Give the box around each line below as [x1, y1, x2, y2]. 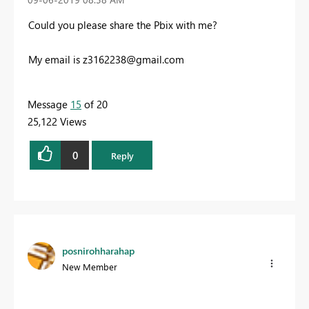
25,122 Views [28, 114, 86, 129]
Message [28, 97, 70, 112]
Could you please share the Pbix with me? [28, 18, 217, 32]
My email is [28, 52, 83, 67]
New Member [62, 261, 117, 273]
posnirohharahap [62, 244, 134, 258]
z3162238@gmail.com [83, 52, 184, 67]
